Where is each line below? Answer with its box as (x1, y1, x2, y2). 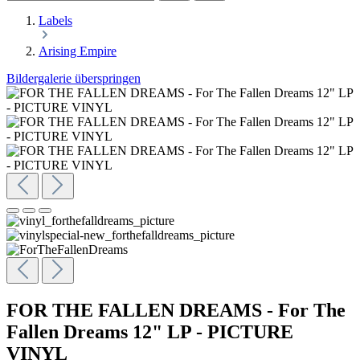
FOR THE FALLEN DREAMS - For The (6, 299, 346, 321)
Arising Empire (39, 44, 117, 58)
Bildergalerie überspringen (6, 72, 141, 85)
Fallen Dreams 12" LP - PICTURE (6, 321, 293, 342)
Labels (39, 14, 72, 27)
